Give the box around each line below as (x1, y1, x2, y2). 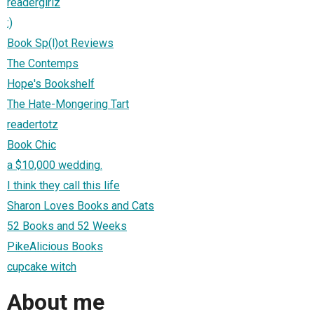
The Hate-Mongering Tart (7, 97, 129, 111)
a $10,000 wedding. (7, 158, 102, 172)
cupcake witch (7, 260, 76, 274)
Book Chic (7, 138, 56, 152)
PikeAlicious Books (7, 240, 103, 254)
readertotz (7, 118, 58, 132)
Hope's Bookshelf (7, 77, 95, 91)
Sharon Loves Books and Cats (7, 199, 154, 213)
